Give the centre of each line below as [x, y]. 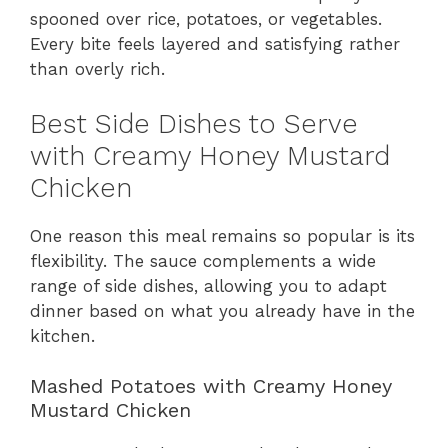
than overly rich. [97, 69]
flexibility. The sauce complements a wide [203, 260]
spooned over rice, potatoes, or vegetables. [206, 19]
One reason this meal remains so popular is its [222, 235]
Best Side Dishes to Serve [194, 123]
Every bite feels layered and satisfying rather [215, 44]
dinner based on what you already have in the [222, 310]
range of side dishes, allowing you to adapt [208, 285]
